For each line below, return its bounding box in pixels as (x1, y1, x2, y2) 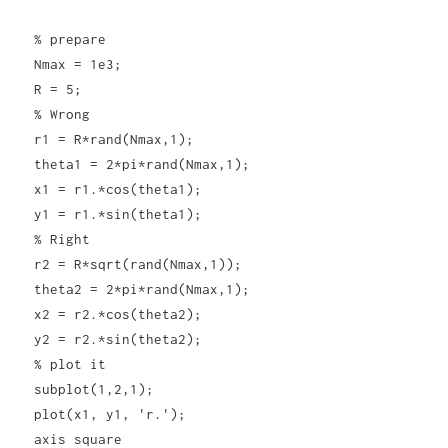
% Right (34, 231, 91, 248)
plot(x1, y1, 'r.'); (34, 406, 187, 423)
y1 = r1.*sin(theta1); (34, 206, 203, 223)
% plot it (34, 356, 107, 373)
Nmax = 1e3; (34, 56, 123, 73)
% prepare (34, 31, 107, 48)
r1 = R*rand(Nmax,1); (34, 131, 195, 148)
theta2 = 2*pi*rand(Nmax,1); (34, 281, 251, 298)
